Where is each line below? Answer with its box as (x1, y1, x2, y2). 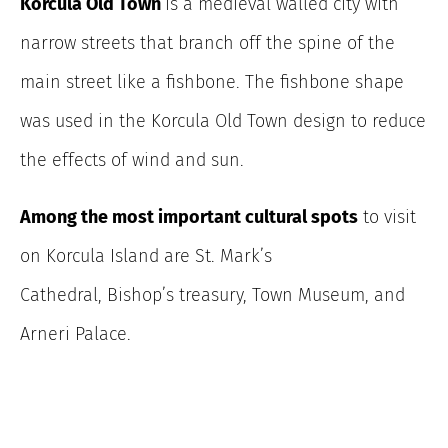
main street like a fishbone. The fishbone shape (20, 71, 404, 94)
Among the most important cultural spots (20, 206, 358, 229)
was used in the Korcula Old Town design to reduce (20, 110, 426, 133)
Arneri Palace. (20, 323, 131, 346)
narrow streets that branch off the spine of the (20, 32, 395, 55)
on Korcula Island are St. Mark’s (20, 245, 272, 268)
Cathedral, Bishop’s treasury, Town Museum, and (20, 284, 405, 307)
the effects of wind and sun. (20, 149, 244, 172)
